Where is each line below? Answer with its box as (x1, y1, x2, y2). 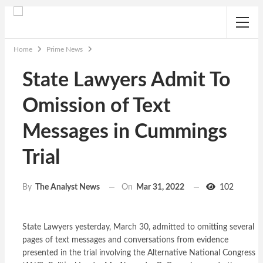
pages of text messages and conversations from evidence (22, 236, 228, 245)
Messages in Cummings (22, 122, 227, 142)
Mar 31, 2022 (136, 183, 184, 191)
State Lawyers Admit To (22, 70, 231, 90)
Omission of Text (22, 96, 171, 116)
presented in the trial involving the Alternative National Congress (22, 249, 255, 258)
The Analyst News (35, 183, 100, 192)
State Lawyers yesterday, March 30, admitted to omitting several (22, 223, 254, 232)
